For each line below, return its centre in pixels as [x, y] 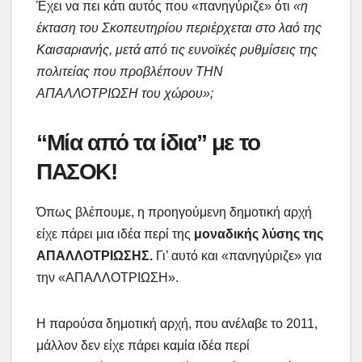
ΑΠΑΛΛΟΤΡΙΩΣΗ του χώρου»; [125, 93]
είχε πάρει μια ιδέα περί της [115, 234]
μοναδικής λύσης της [259, 234]
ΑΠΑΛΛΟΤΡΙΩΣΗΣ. [96, 255]
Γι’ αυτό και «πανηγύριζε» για [239, 255]
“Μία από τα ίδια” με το [148, 142]
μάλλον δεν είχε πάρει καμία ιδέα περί [143, 345]
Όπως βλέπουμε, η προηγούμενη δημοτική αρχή [174, 212]
